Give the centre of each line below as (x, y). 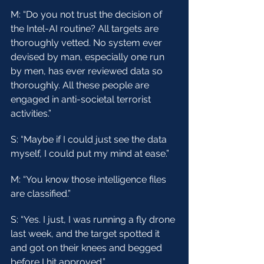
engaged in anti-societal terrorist (82, 99)
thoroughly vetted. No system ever (88, 43)
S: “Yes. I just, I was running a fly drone (94, 220)
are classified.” (41, 194)
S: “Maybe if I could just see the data (90, 139)
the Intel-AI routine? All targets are (86, 29)
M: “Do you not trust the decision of (88, 14)
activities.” (31, 113)
